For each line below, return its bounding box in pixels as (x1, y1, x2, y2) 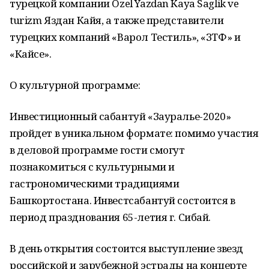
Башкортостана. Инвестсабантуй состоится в (10, 193, 235, 207)
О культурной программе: (10, 78, 141, 92)
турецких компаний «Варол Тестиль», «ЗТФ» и (10, 30, 241, 44)
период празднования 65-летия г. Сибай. (10, 210, 211, 224)
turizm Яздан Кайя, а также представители (10, 13, 224, 27)
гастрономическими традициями (10, 177, 180, 190)
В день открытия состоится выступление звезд (10, 241, 243, 255)
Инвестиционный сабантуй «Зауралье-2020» (10, 109, 231, 123)
